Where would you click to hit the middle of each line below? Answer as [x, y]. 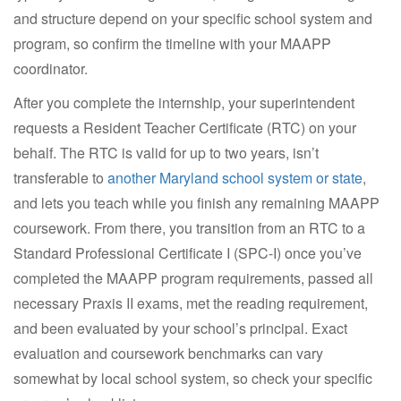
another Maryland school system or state [235, 177]
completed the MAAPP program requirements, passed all [193, 277]
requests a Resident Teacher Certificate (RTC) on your [185, 127]
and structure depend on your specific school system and [193, 18]
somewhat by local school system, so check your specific [193, 378]
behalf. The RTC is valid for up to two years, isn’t [166, 152]
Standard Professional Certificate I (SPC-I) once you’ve [188, 252]
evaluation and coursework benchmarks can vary [168, 353]
